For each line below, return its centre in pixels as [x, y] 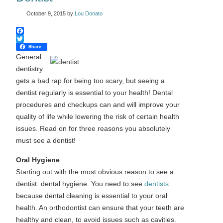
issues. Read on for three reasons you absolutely [93, 128]
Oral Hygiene [38, 160]
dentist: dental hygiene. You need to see [80, 184]
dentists [156, 184]
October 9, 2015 [46, 13]
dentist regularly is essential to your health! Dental [94, 93]
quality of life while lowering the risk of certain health [97, 116]
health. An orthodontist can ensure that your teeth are [100, 208]
